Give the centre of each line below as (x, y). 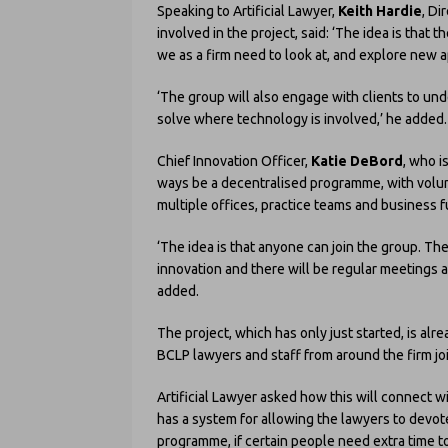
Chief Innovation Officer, (234, 161)
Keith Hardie (380, 11)
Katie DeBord (357, 161)
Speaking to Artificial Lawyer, (247, 11)
